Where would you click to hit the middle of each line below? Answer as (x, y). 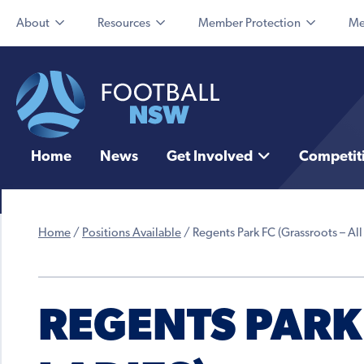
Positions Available (132, 234)
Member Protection (249, 24)
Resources (124, 24)
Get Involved (209, 158)
